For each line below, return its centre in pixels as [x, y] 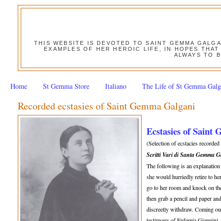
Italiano [116, 86]
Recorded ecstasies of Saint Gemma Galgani [107, 106]
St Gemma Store [66, 86]
